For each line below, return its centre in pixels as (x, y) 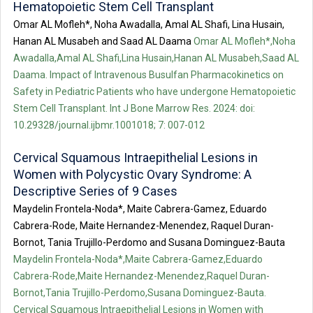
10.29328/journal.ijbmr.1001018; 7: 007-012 (109, 125)
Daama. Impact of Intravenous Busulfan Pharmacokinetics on (148, 75)
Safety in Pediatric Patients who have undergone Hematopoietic (154, 92)
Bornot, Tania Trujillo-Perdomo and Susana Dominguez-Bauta (149, 243)
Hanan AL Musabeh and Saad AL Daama (102, 42)
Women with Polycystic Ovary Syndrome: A (132, 175)
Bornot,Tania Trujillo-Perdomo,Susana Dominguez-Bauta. (140, 293)
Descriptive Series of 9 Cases (95, 191)
